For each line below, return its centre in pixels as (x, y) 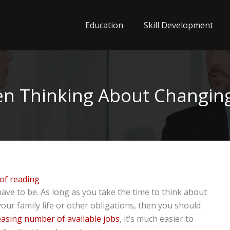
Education (104, 25)
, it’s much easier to (157, 219)
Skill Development (178, 25)
